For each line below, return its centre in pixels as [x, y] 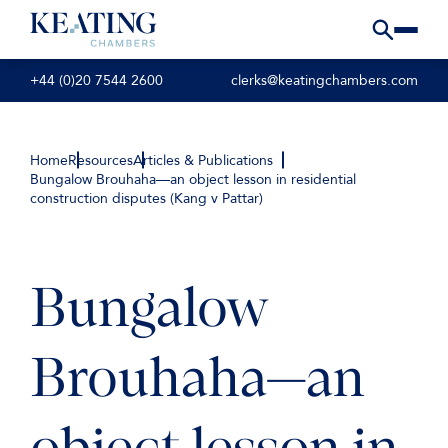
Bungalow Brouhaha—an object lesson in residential [193, 179]
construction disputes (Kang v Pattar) [146, 198]
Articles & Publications [203, 160]
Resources [100, 160]
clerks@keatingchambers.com [324, 81]
